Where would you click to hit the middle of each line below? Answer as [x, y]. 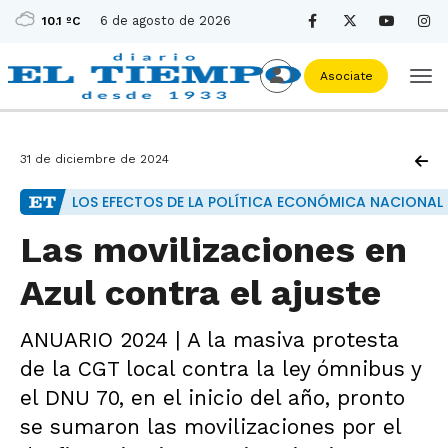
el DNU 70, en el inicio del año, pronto [212, 397]
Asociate [346, 76]
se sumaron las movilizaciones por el [210, 426]
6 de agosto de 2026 [165, 20]
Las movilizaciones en [213, 250]
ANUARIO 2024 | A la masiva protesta [209, 339]
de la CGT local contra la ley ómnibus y [220, 368]
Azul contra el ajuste [200, 293]
